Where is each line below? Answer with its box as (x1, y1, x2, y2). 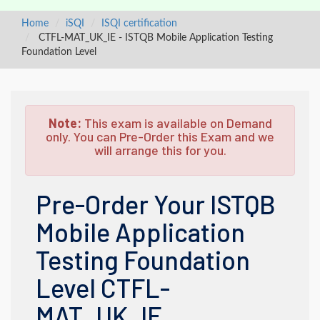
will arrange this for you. (94, 142, 226, 158)
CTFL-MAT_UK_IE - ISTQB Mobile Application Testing (36, 33, 273, 43)
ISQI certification (101, 19, 177, 29)
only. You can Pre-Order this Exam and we (46, 129, 274, 144)
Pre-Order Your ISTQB (36, 189, 276, 219)
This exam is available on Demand (81, 115, 272, 131)
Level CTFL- (36, 272, 170, 303)
